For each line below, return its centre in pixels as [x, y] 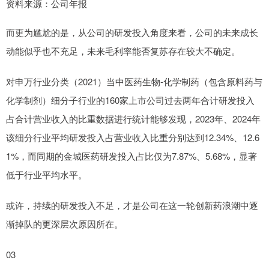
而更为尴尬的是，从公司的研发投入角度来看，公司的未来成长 [132, 32]
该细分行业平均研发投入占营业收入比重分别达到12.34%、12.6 [133, 137]
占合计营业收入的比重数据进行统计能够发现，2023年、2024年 [133, 118]
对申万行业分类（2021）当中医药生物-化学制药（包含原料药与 [134, 81]
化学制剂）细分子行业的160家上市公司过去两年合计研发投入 [130, 100]
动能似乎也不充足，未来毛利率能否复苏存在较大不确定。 [123, 50]
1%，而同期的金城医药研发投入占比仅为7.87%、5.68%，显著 [131, 156]
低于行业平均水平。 [47, 174]
